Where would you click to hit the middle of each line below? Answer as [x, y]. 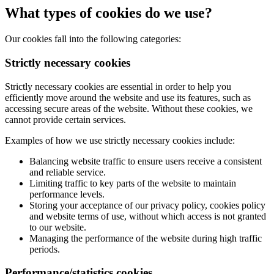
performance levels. [67, 194]
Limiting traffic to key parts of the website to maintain [133, 183]
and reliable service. [68, 172]
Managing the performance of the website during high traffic [146, 238]
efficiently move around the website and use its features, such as [128, 97]
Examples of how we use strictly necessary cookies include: [120, 140]
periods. [45, 249]
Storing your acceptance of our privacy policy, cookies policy [147, 205]
